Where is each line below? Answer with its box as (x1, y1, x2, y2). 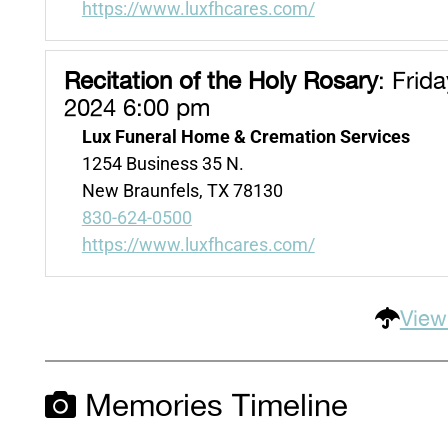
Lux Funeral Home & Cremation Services (81, 125, 410, 147)
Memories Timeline (75, 382, 348, 431)
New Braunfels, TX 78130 (81, 179, 283, 201)
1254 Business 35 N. (81, 152, 244, 174)
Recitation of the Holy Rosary (63, 62, 378, 101)
